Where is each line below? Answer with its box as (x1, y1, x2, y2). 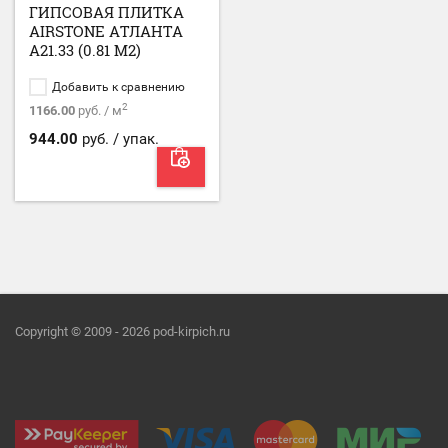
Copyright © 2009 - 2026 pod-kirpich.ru (15, 324, 230, 339)
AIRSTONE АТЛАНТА (29, 20, 183, 41)
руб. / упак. (78, 129, 159, 148)
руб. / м (75, 102, 122, 118)
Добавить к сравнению (49, 79, 185, 94)
